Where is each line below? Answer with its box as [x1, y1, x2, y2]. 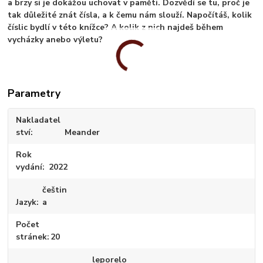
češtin [42, 184, 67, 195]
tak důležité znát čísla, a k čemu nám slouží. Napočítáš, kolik [8, 9, 252, 21]
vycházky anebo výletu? [8, 34, 103, 46]
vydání [16, 161, 43, 173]
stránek [16, 231, 48, 243]
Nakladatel [16, 114, 61, 126]
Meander [64, 126, 100, 138]
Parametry [8, 86, 61, 101]
